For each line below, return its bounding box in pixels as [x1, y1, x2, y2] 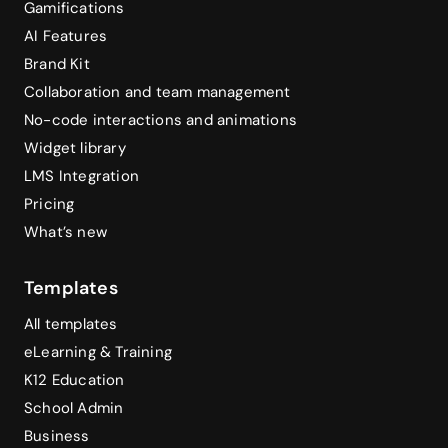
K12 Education [24, 369, 125, 390]
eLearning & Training [24, 341, 172, 362]
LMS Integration [24, 165, 139, 186]
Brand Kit [24, 53, 90, 74]
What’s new [24, 221, 107, 242]
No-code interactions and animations [24, 109, 297, 130]
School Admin [24, 397, 124, 418]
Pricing [24, 193, 75, 214]
